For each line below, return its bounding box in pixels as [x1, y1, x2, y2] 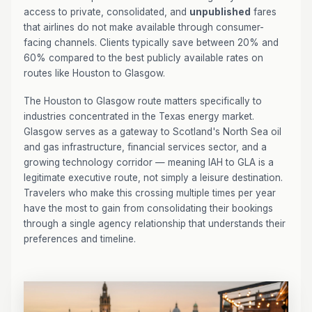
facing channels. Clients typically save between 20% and [24, 37, 279, 48]
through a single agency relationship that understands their [24, 218, 286, 229]
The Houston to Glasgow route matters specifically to [24, 95, 262, 107]
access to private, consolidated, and [24, 6, 189, 17]
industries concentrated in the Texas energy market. [24, 111, 254, 122]
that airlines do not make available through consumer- [24, 22, 264, 33]
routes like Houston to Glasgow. [24, 68, 165, 79]
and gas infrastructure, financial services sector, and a [24, 141, 267, 153]
